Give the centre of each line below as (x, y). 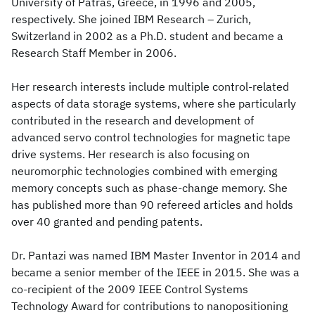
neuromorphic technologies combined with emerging (144, 171)
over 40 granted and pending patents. (107, 221)
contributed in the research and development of (133, 120)
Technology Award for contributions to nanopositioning (149, 306)
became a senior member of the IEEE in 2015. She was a (155, 272)
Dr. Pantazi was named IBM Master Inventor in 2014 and (156, 255)
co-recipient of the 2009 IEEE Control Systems (130, 289)
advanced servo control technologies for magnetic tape (151, 137)
